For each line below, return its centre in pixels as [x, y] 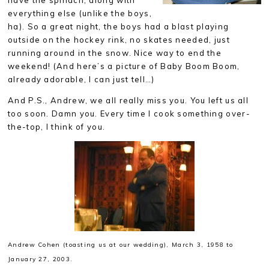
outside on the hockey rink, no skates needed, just [119, 40]
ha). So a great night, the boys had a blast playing [119, 26]
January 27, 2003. [41, 259]
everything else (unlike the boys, [80, 13]
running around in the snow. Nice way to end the [115, 53]
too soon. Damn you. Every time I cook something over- [129, 113]
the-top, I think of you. [57, 127]
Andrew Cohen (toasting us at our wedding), [90, 245]
